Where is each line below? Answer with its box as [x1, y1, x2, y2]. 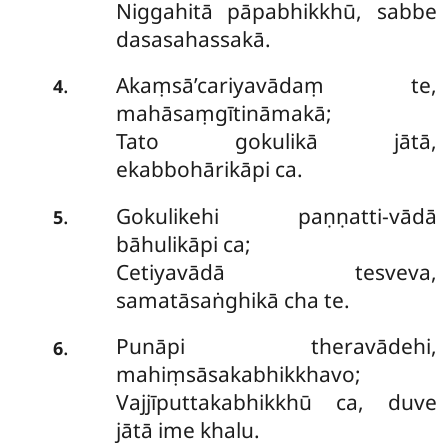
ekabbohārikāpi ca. [115, 155, 303, 184]
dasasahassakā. [115, 24, 271, 53]
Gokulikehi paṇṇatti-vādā [115, 201, 437, 230]
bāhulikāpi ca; [115, 229, 251, 258]
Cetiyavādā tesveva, [115, 257, 437, 286]
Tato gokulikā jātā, [115, 127, 437, 156]
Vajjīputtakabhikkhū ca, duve [115, 388, 437, 417]
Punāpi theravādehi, [115, 332, 437, 361]
